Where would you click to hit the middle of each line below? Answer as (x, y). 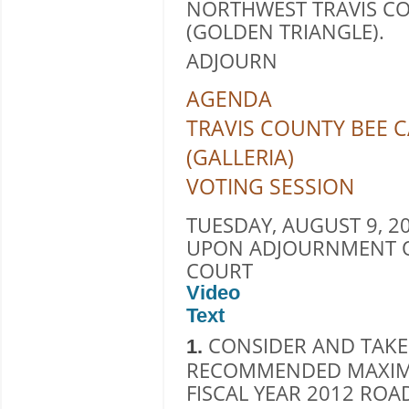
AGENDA (229, 98)
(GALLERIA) (240, 157)
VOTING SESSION (270, 186)
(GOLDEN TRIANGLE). (285, 31)
